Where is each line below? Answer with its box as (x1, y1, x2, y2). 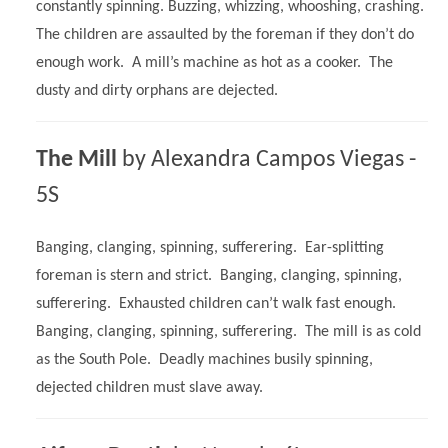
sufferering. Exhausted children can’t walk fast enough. (36, 295, 400, 312)
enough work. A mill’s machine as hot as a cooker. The (36, 54, 393, 71)
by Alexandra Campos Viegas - (117, 147, 416, 172)
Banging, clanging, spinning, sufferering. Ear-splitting (36, 239, 384, 256)
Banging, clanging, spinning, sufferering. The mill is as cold (36, 323, 421, 340)
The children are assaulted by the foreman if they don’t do (36, 26, 414, 43)
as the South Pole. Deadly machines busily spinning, (36, 351, 373, 368)
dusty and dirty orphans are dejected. (36, 82, 278, 99)
